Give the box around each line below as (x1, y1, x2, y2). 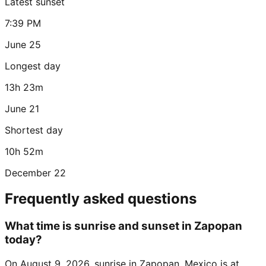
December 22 (5, 166, 66, 179)
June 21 (5, 102, 39, 115)
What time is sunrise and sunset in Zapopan (5, 219, 242, 233)
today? (5, 233, 42, 247)
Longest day (5, 59, 61, 72)
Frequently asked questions (5, 190, 197, 208)
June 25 (5, 38, 41, 50)
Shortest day (5, 123, 63, 136)
